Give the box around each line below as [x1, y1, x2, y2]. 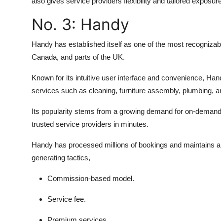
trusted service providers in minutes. [32, 120, 148, 129]
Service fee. [47, 195, 86, 204]
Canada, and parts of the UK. [32, 53, 125, 62]
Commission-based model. [47, 174, 134, 183]
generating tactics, [32, 153, 90, 162]
